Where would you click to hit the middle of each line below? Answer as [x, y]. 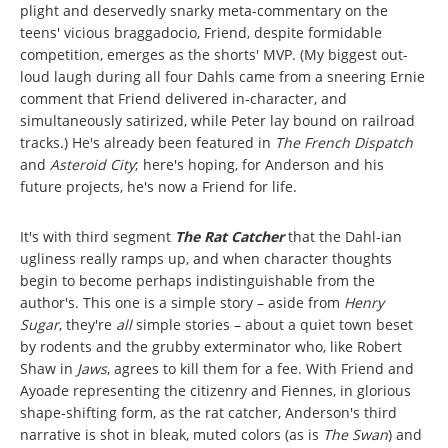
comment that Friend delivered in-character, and [183, 99]
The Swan [355, 435]
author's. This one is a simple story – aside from [182, 303]
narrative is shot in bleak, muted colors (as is [171, 435]
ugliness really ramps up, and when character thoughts [206, 259]
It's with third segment [97, 237]
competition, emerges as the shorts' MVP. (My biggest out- [214, 55]
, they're [87, 325]
